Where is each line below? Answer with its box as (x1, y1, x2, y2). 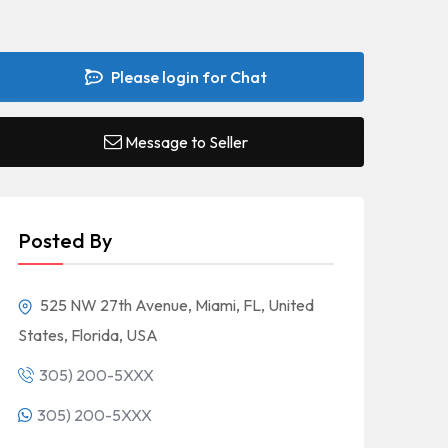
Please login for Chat (108, 67, 267, 88)
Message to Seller (125, 132, 248, 153)
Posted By (18, 228, 112, 254)
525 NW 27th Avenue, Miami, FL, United (37, 295, 314, 316)
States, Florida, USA (18, 325, 158, 346)
